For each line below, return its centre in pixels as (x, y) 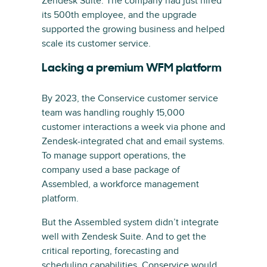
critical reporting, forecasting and (110, 251)
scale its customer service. (96, 44)
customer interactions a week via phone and (133, 127)
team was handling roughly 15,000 (113, 113)
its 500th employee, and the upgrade (119, 15)
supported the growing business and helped (133, 29)
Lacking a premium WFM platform (132, 69)
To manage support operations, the (114, 156)
